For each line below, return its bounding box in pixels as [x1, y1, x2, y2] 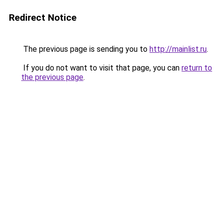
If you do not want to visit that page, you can [21, 63, 182, 73]
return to [182, 63, 212, 73]
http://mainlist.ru [149, 44, 207, 54]
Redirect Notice [9, 12, 76, 23]
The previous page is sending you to [21, 44, 149, 54]
